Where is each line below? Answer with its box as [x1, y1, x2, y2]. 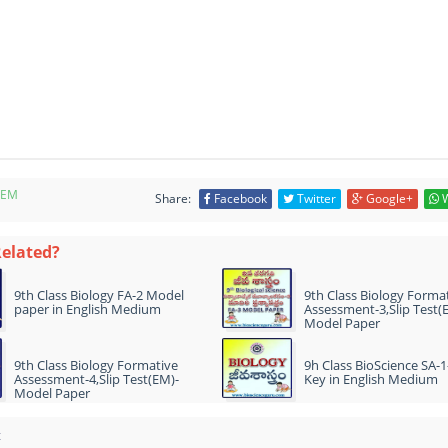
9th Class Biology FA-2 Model [14, 286, 184, 304]
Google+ [363, 190, 413, 207]
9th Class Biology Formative [14, 356, 178, 374]
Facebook [211, 190, 267, 207]
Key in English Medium [304, 370, 438, 388]
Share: [155, 190, 191, 207]
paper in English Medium [14, 300, 161, 318]
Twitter [294, 190, 336, 207]
